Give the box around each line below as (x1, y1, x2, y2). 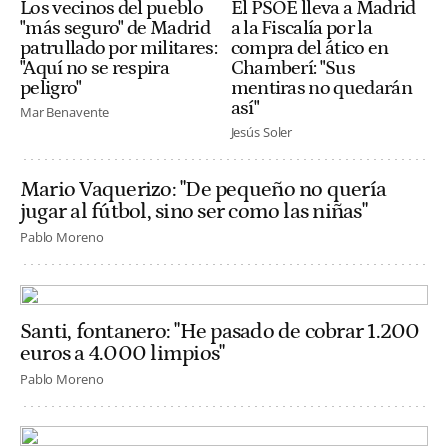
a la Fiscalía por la (230, 16, 372, 39)
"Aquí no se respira (20, 56, 169, 79)
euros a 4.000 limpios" (20, 340, 225, 366)
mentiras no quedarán (230, 76, 412, 99)
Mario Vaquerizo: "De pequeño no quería (20, 176, 387, 202)
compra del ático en (230, 36, 389, 59)
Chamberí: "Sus (230, 56, 355, 79)
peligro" (20, 76, 82, 99)
